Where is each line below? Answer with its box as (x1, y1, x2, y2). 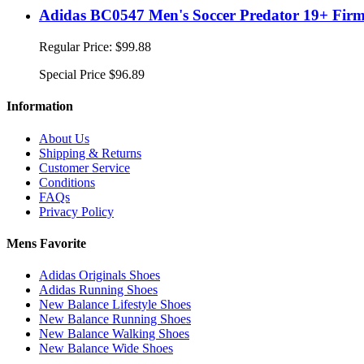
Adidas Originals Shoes (39, 268, 160, 283)
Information (6, 99, 73, 114)
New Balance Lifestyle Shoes (39, 297, 191, 312)
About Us (39, 131, 89, 145)
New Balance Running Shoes (39, 312, 191, 327)
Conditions (39, 175, 95, 189)
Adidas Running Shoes (39, 283, 158, 297)
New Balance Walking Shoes (39, 327, 189, 341)
